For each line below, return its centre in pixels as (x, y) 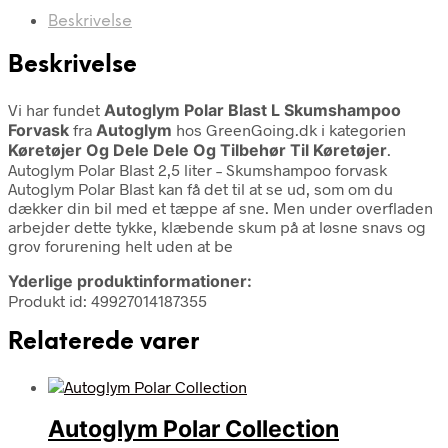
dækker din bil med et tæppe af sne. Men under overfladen (220, 207)
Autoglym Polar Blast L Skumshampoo (252, 109)
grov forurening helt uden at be (120, 245)
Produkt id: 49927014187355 (107, 300)
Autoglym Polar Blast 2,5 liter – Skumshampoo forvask (197, 169)
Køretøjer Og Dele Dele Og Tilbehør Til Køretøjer (197, 149)
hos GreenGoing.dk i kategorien (289, 129)
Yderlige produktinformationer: (130, 280)
